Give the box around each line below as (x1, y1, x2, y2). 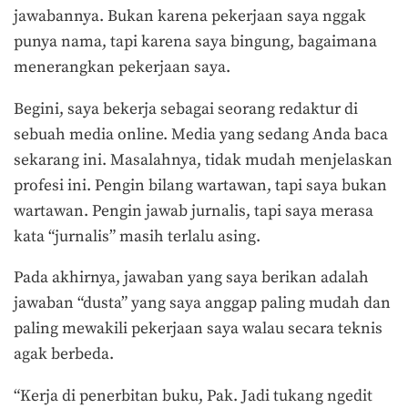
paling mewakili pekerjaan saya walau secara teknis (14, 319, 382, 340)
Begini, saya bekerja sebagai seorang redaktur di (14, 98, 358, 119)
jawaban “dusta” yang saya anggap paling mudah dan (14, 293, 391, 314)
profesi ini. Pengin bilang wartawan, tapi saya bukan (14, 175, 387, 196)
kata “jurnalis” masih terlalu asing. (14, 226, 260, 247)
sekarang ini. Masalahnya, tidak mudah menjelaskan (14, 149, 393, 170)
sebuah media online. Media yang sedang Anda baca (14, 124, 388, 145)
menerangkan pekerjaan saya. (14, 57, 230, 78)
